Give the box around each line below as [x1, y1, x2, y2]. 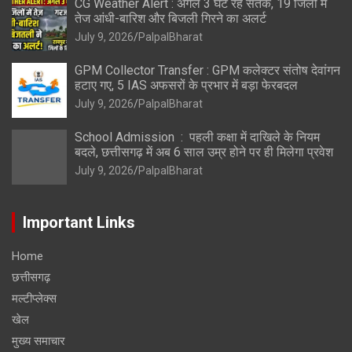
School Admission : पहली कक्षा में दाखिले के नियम [75, 130, 320, 145]
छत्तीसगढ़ [12, 270, 50, 285]
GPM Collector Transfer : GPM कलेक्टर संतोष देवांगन [75, 63, 340, 79]
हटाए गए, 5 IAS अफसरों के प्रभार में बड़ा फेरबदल [75, 78, 298, 93]
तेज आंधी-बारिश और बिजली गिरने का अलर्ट [75, 11, 266, 27]
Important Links [23, 213, 135, 233]
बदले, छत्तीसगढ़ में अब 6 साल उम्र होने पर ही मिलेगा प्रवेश [75, 145, 333, 160]
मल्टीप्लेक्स [12, 291, 57, 306]
